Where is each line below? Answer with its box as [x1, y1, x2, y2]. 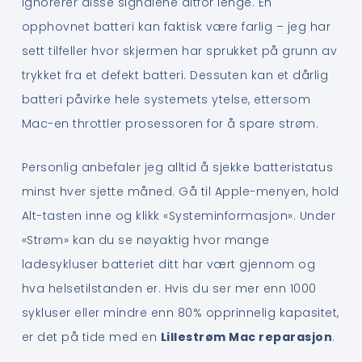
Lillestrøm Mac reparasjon [160, 329, 333, 346]
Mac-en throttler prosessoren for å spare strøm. [21, 115, 319, 132]
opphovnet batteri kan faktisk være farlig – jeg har [21, 18, 331, 35]
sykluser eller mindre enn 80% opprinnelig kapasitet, [21, 305, 339, 322]
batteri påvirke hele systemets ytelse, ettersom [21, 90, 311, 107]
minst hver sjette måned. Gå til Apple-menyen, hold [21, 183, 339, 200]
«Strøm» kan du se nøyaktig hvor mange [21, 232, 270, 249]
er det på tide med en [21, 329, 161, 346]
